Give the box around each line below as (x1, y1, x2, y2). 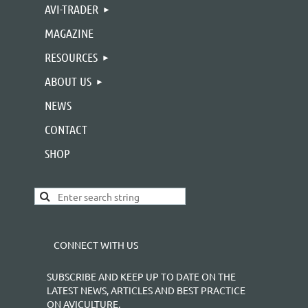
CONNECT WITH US (54, 238, 138, 251)
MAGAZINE (45, 25, 93, 41)
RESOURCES (45, 49, 98, 65)
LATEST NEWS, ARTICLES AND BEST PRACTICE (47, 283, 245, 296)
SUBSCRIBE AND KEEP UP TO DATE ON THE (47, 269, 236, 283)
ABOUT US (45, 73, 91, 89)
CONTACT (45, 121, 87, 137)
